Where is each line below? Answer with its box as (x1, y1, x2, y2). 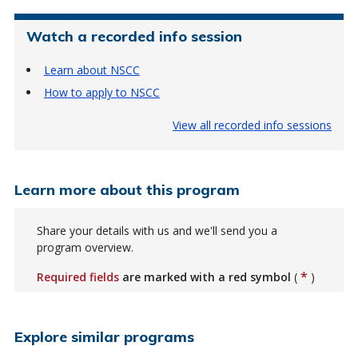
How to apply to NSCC (43, 84, 160, 100)
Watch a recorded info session (26, 26, 242, 45)
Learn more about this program (14, 180, 240, 198)
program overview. (36, 239, 133, 255)
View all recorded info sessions (173, 117, 332, 133)
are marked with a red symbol (121, 268, 291, 284)
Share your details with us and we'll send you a (36, 222, 277, 238)
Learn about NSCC (43, 62, 140, 78)
